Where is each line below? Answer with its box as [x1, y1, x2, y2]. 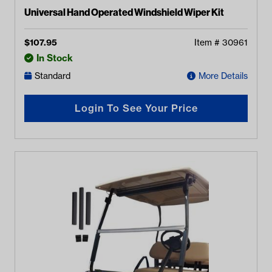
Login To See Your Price [74, 102, 198, 115]
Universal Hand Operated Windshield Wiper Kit [24, 5, 224, 18]
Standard [35, 70, 70, 82]
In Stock [36, 52, 73, 64]
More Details [199, 70, 248, 82]
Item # [194, 36, 222, 48]
